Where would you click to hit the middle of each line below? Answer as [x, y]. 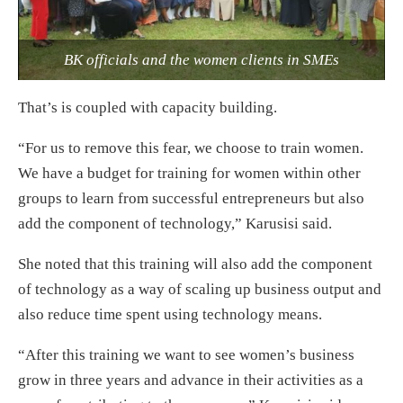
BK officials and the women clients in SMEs [201, 59]
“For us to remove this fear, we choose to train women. [191, 148]
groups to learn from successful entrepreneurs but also [191, 198]
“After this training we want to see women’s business [186, 354]
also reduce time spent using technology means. [170, 314]
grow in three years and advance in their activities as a [191, 380]
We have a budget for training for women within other [189, 173]
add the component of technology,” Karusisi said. [175, 223]
